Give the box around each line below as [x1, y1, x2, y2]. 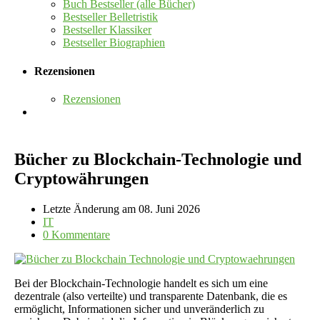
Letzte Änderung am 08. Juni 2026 [43, 202, 200, 215]
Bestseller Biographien [63, 36, 165, 49]
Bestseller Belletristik [63, 11, 158, 24]
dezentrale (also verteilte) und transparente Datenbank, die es [14, 289, 287, 302]
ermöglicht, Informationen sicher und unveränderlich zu [14, 302, 264, 315]
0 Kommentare [43, 228, 110, 241]
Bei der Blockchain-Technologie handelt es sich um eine [14, 276, 268, 289]
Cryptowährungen [14, 169, 149, 188]
